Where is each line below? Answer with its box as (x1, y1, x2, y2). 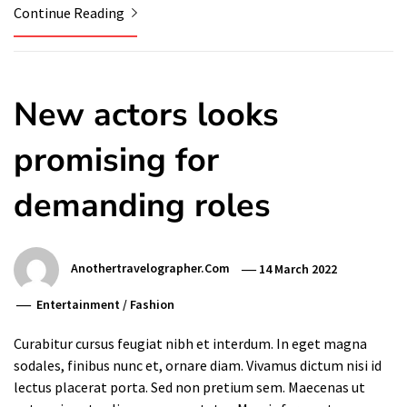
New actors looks (14, 93, 279, 138)
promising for (14, 138, 219, 184)
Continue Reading (14, 4, 127, 23)
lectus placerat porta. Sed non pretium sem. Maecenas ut (14, 378, 365, 397)
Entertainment (36, 296, 121, 313)
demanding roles (14, 184, 271, 229)
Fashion (130, 296, 175, 313)
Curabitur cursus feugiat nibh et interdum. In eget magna (14, 334, 367, 353)
